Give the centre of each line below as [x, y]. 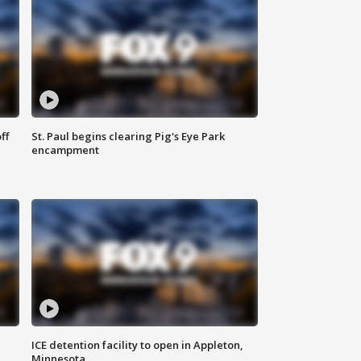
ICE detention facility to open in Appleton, [138, 345]
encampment [66, 150]
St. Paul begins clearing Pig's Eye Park [129, 137]
